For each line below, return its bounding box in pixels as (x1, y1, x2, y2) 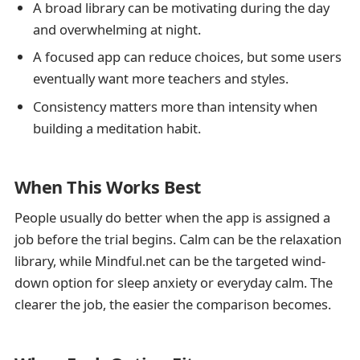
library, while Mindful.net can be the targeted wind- (14, 252, 325, 271)
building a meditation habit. (32, 118, 201, 137)
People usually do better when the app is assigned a (14, 208, 330, 227)
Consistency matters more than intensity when (32, 96, 317, 116)
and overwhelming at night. (32, 19, 201, 39)
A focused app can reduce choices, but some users (32, 47, 342, 67)
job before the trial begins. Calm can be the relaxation (14, 230, 342, 249)
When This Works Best (14, 175, 201, 199)
